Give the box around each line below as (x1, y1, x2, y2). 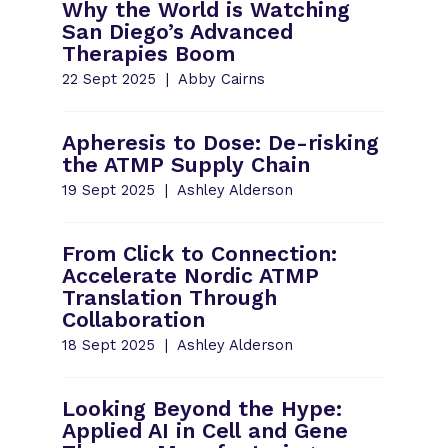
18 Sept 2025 (62, 335, 156, 354)
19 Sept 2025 (62, 180, 156, 199)
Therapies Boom (62, 40, 236, 66)
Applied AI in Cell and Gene (62, 417, 349, 443)
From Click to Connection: (62, 240, 338, 266)
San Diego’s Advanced (62, 18, 294, 44)
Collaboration (62, 306, 206, 332)
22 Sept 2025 (62, 69, 157, 88)
